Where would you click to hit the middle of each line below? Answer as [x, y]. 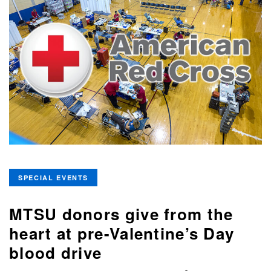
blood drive [56, 253]
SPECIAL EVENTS [54, 178]
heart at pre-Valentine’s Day [122, 233]
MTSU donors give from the [121, 214]
